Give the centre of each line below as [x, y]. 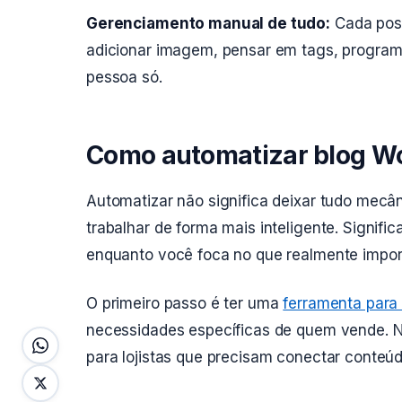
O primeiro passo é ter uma [185, 303]
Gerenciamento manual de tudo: [209, 23]
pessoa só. [124, 77]
